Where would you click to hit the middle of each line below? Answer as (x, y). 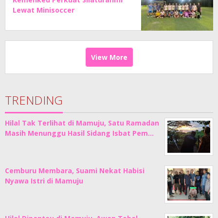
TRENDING (34, 100)
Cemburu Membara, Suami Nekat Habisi (75, 171)
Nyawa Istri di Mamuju (44, 181)
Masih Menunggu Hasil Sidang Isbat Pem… (79, 133)
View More (109, 57)
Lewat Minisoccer (44, 10)
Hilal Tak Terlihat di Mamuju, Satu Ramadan (82, 123)
